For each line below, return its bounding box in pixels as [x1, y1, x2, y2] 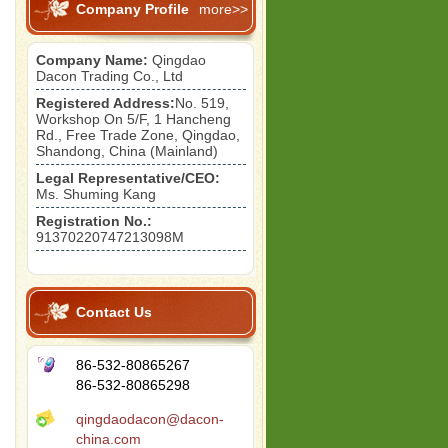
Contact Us [76, 304, 152, 320]
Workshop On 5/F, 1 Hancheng [36, 111, 231, 127]
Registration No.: [36, 213, 152, 229]
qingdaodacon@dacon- [76, 411, 224, 427]
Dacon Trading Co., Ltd [36, 68, 183, 84]
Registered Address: [36, 95, 175, 111]
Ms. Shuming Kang [36, 186, 156, 202]
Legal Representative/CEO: [36, 170, 220, 186]
